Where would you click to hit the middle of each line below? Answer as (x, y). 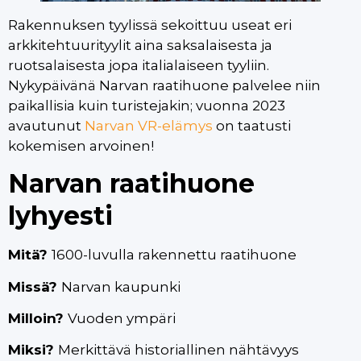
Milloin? (38, 318)
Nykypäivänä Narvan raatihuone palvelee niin (164, 85)
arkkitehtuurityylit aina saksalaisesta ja (140, 45)
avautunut (46, 125)
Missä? (35, 286)
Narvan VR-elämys (149, 125)
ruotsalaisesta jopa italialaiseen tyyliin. (139, 65)
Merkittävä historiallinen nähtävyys (178, 350)
